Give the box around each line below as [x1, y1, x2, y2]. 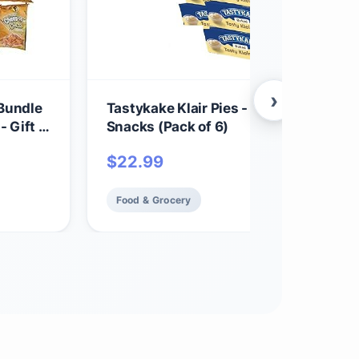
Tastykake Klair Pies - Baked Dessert [106, 99, 346, 116]
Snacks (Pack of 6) [106, 118, 228, 135]
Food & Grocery [115, 193, 192, 206]
